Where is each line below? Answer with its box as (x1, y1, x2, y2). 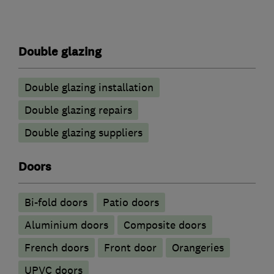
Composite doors (124, 218, 206, 232)
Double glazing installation (24, 81, 154, 95)
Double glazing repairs (24, 103, 132, 117)
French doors (24, 241, 89, 255)
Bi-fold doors (24, 196, 87, 210)
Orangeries (172, 241, 224, 255)
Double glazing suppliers (24, 126, 143, 140)
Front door (104, 241, 157, 255)
